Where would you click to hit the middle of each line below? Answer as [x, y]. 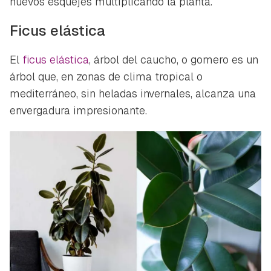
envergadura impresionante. [78, 110]
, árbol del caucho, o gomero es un [174, 59]
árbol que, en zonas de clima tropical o [106, 76]
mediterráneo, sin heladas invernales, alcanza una [133, 93]
